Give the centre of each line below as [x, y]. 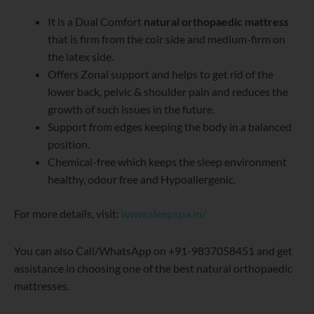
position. [69, 144]
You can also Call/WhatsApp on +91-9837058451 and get [153, 251]
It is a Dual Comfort [96, 22]
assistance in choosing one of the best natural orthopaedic [153, 268]
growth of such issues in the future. [131, 109]
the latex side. [81, 57]
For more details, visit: [68, 214]
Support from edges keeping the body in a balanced [170, 127]
